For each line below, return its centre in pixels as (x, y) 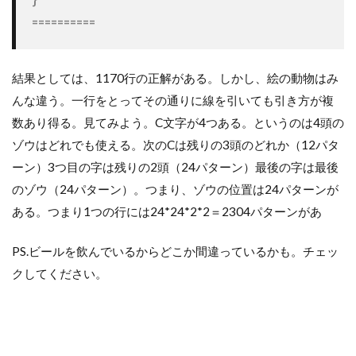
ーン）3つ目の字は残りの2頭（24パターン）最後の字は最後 (175, 166)
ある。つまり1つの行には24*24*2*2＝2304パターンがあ (167, 211)
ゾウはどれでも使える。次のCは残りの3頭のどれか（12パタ (176, 144)
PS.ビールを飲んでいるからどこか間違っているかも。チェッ (175, 251)
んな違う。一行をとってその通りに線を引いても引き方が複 (173, 100)
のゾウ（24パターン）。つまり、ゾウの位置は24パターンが (175, 189)
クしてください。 (60, 273)
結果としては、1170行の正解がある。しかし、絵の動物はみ (175, 77)
